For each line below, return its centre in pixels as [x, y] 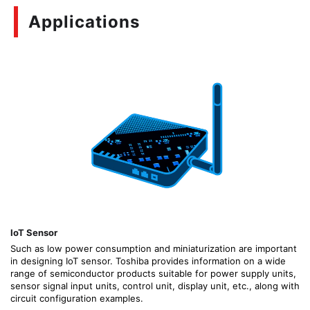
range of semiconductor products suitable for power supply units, [153, 274]
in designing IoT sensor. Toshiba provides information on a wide [148, 261]
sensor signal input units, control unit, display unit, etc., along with [155, 286]
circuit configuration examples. [77, 299]
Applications [84, 22]
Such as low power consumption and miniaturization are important [154, 249]
